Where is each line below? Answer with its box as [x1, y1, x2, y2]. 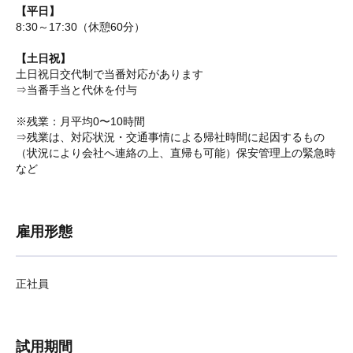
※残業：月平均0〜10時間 [16, 115, 145, 128]
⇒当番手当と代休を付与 [16, 84, 137, 96]
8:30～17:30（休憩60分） [16, 20, 145, 33]
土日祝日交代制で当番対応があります [16, 68, 203, 80]
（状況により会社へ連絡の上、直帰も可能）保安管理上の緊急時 [16, 147, 336, 159]
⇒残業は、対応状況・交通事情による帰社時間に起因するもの [16, 131, 325, 143]
